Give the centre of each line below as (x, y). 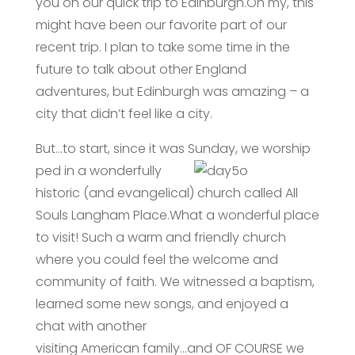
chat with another (91, 326)
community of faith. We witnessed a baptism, (175, 282)
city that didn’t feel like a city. (124, 114)
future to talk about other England (141, 69)
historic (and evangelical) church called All (166, 193)
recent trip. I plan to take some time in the (162, 47)
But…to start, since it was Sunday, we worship (173, 149)
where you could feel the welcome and (157, 260)
